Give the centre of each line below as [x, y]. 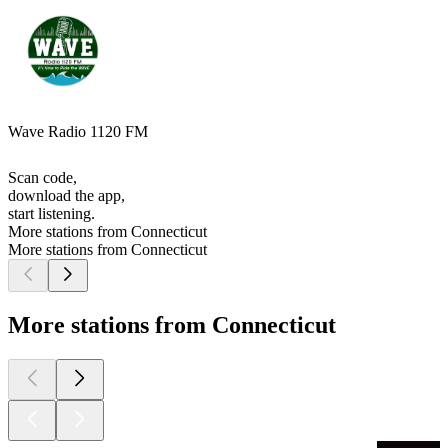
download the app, [66, 196]
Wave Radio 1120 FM [78, 132]
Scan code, [42, 178]
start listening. [51, 214]
